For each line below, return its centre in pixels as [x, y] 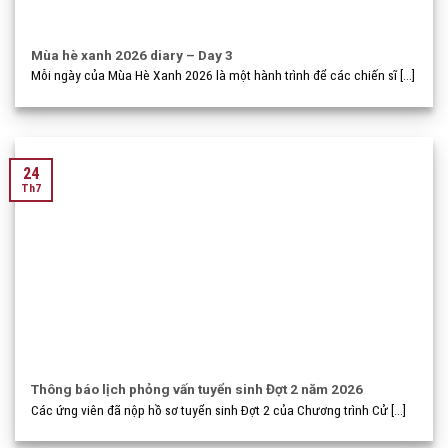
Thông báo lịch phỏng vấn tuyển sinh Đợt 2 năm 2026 [197, 389]
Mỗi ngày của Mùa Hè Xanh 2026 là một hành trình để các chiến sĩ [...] [223, 75]
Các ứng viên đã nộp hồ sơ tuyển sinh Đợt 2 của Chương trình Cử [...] [219, 409]
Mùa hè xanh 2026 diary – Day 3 [132, 54]
